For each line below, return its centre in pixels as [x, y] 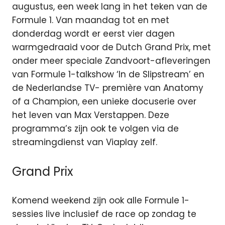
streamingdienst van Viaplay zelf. [85, 142]
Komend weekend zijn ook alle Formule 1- [101, 201]
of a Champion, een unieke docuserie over [104, 102]
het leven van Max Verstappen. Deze [91, 115]
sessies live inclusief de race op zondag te [104, 214]
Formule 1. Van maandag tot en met [91, 20]
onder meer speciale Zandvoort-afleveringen [111, 61]
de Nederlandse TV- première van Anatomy [108, 88]
